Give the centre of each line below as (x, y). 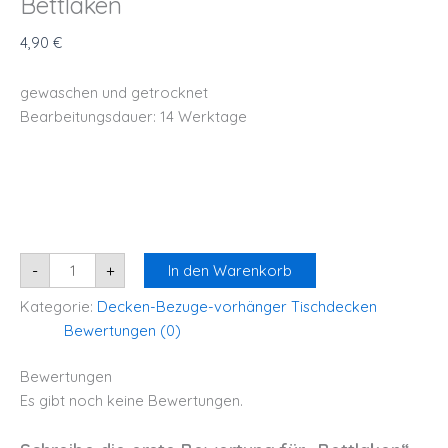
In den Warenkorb (229, 270)
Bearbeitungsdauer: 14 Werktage (133, 116)
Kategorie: (58, 307)
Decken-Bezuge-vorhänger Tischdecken (237, 307)
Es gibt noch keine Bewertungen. (131, 401)
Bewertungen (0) (122, 331)
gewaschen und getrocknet (114, 92)
